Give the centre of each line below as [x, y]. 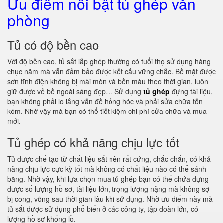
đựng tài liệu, [191, 91]
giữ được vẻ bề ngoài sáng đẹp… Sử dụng [75, 91]
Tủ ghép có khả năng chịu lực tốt [93, 142]
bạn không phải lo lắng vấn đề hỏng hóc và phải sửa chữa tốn [105, 101]
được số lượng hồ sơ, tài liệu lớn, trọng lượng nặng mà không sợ [108, 189]
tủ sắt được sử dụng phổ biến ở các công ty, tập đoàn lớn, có [103, 209]
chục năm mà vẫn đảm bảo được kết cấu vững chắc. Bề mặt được [111, 71]
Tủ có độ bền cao [53, 45]
